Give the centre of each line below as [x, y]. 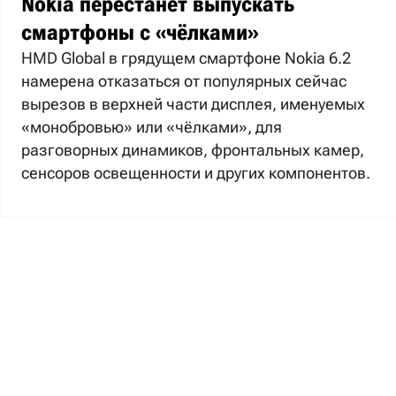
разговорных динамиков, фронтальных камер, [193, 149]
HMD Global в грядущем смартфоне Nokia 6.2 [186, 57]
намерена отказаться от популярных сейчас [184, 80]
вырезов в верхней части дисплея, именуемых [193, 103]
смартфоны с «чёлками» [140, 32]
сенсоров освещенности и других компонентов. [196, 172]
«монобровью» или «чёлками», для [152, 126]
